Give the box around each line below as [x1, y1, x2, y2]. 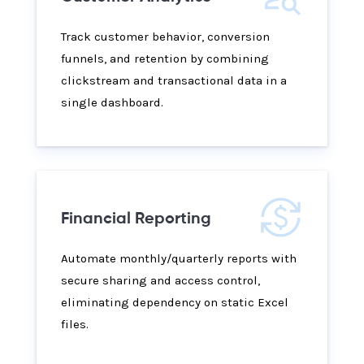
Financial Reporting [61, 211, 211, 228]
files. [61, 317, 89, 332]
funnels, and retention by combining [61, 51, 269, 67]
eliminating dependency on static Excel [61, 295, 288, 310]
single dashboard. [61, 95, 163, 110]
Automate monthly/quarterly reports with [61, 251, 297, 266]
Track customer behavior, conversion [61, 29, 270, 45]
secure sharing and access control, [61, 273, 260, 288]
